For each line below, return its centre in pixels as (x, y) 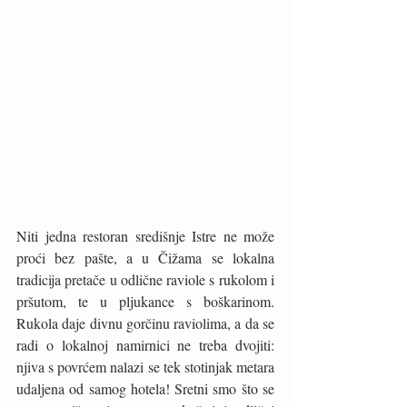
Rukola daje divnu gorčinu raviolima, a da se (145, 323)
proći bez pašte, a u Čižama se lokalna (145, 258)
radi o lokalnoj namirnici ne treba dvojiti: (145, 345)
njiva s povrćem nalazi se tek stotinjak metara (145, 367)
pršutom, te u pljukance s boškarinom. (145, 301)
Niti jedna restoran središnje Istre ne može (145, 236)
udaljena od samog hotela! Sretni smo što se (145, 388)
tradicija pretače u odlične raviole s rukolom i (145, 279)
